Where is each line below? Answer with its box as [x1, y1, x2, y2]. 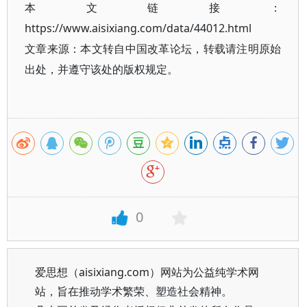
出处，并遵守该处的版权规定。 [25, 62, 178, 77]
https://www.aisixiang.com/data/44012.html [25, 21, 251, 36]
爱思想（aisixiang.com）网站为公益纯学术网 [35, 265, 259, 280]
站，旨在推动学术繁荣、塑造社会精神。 [35, 284, 232, 299]
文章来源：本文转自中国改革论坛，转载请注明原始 [25, 41, 282, 56]
